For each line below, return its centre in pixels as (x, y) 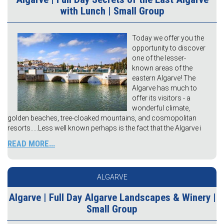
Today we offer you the (168, 38)
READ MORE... (31, 144)
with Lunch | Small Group (112, 11)
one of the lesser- (159, 58)
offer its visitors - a (161, 98)
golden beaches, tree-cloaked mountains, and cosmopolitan (102, 118)
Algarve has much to (164, 88)
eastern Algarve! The (164, 78)
